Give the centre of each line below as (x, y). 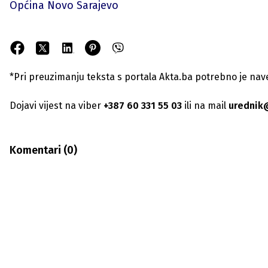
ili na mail (204, 106)
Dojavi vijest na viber (55, 106)
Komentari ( (38, 150)
